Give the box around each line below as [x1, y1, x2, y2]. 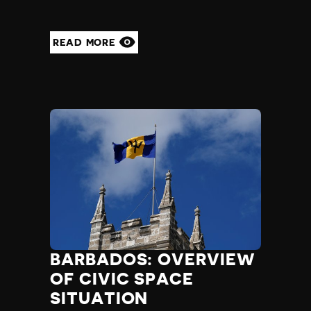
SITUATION [50, 289, 149, 307]
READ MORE [53, 37, 119, 48]
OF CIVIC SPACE [50, 270, 194, 287]
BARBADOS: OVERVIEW [50, 251, 255, 268]
